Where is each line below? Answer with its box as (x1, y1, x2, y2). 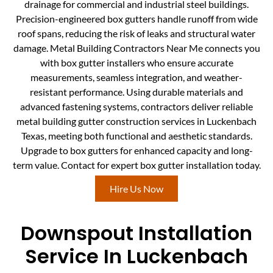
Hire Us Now (110, 182, 163, 194)
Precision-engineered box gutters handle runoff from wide (15, 13, 258, 25)
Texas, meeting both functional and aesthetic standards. (21, 130, 252, 142)
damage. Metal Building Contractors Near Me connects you (13, 42, 260, 54)
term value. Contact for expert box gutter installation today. (12, 159, 261, 171)
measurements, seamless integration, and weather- (30, 71, 243, 83)
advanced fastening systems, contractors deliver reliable (20, 101, 253, 113)
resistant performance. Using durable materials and (30, 86, 243, 98)
